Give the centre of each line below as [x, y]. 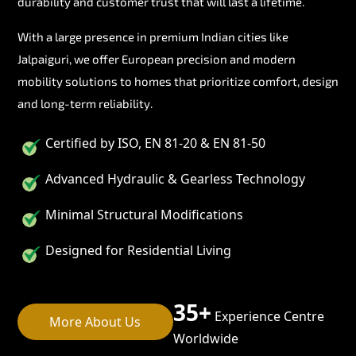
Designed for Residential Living [138, 250]
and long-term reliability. [85, 103]
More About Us [95, 321]
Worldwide [205, 338]
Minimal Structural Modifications [144, 214]
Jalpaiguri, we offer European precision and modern [157, 58]
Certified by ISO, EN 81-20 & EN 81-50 [155, 143]
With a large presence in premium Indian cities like [153, 36]
